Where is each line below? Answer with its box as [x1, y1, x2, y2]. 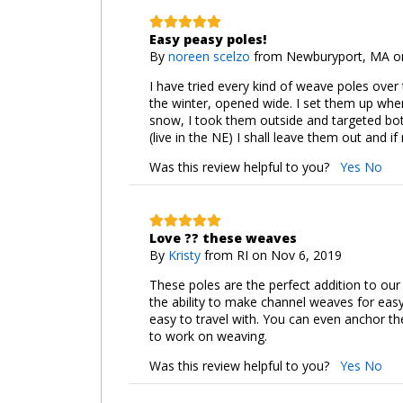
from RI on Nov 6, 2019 [203, 246, 342, 264]
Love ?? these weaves [148, 228, 297, 246]
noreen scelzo [167, 47, 250, 65]
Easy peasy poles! [148, 30, 266, 48]
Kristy [167, 246, 201, 264]
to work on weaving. [148, 327, 267, 345]
